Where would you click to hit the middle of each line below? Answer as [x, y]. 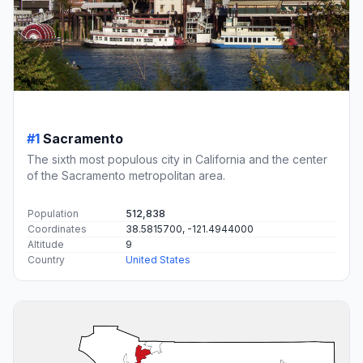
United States [158, 259]
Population [53, 213]
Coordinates [57, 228]
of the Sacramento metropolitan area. [126, 175]
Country [46, 259]
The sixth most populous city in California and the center [177, 159]
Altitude [46, 244]
